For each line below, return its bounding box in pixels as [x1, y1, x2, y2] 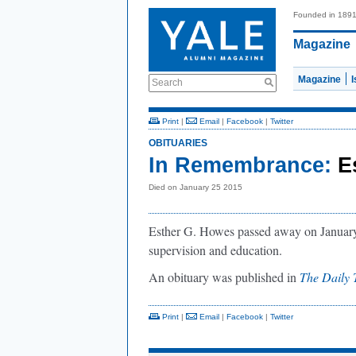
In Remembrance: [149, 153, 331, 177]
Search [152, 77, 183, 88]
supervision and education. [149, 242, 286, 258]
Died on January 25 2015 [149, 183, 242, 192]
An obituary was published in [149, 269, 300, 285]
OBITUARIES [149, 137, 207, 149]
